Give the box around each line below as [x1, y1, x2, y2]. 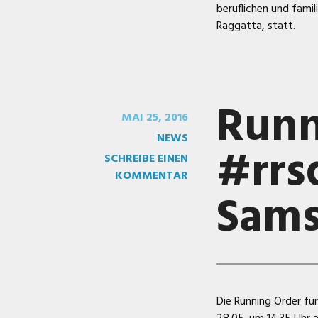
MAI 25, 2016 [121, 109, 188, 127]
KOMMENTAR [114, 167, 188, 185]
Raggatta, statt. [216, 17, 295, 35]
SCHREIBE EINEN [104, 150, 188, 168]
